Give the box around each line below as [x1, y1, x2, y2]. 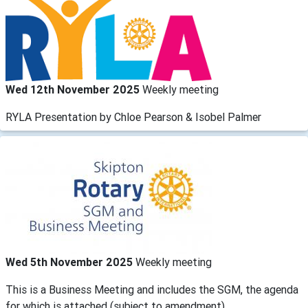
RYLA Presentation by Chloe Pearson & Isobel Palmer [5, 109, 261, 124]
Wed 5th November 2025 [5, 254, 135, 269]
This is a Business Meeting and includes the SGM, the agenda [5, 282, 298, 296]
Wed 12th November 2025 [5, 82, 142, 96]
